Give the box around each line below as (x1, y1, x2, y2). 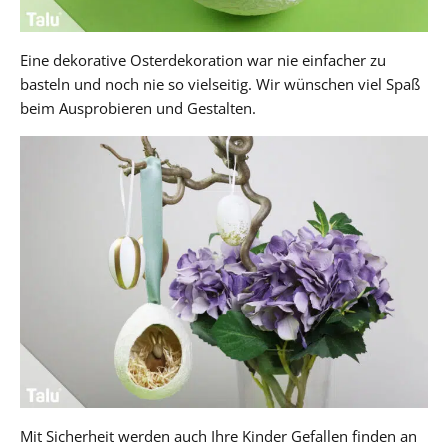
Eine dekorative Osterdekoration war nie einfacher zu (20, 50, 386, 71)
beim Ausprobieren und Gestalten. (20, 98, 256, 119)
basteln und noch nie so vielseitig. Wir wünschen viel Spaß (20, 74, 420, 95)
